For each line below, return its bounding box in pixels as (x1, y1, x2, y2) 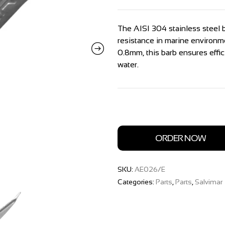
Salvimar (195, 177, 222, 186)
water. (118, 60, 139, 69)
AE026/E (135, 165, 165, 173)
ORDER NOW (155, 133, 206, 143)
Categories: (118, 177, 156, 186)
